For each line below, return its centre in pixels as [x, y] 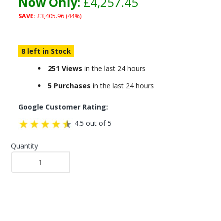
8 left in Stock [46, 51]
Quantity [24, 146]
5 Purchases [69, 86]
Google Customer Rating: [63, 107]
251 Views [65, 68]
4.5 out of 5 [92, 123]
